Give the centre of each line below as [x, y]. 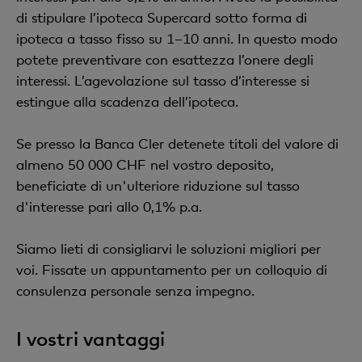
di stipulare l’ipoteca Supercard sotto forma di [162, 17]
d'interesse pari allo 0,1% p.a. [109, 206]
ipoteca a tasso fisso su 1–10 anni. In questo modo [177, 38]
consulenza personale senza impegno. [135, 290]
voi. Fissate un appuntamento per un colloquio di [172, 269]
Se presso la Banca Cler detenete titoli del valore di [177, 143]
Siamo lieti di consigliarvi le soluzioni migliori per [168, 248]
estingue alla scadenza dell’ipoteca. [127, 101]
